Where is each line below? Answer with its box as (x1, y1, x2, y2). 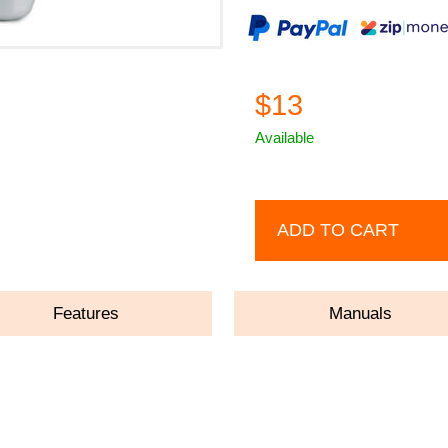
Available (255, 128, 315, 146)
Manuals (329, 303, 393, 323)
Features (53, 303, 120, 323)
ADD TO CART (277, 219, 400, 240)
